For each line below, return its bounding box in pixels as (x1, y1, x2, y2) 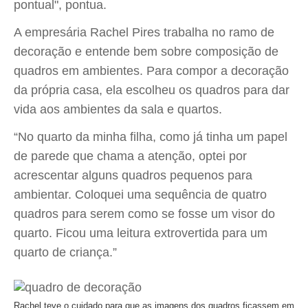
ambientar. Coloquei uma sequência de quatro (14, 188, 267, 201)
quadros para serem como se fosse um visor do (14, 207, 275, 221)
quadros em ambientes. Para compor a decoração (14, 64, 289, 78)
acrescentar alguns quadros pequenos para (14, 168, 252, 182)
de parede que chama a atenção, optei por (14, 149, 247, 163)
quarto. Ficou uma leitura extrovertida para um (14, 226, 267, 240)
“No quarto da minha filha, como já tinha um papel (14, 130, 287, 144)
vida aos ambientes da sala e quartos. (14, 102, 222, 116)
